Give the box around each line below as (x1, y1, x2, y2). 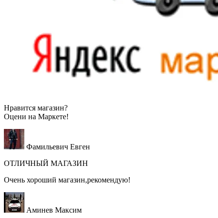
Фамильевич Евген (26, 142, 90, 151)
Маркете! (38, 112, 69, 121)
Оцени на (4, 112, 38, 121)
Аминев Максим (26, 205, 82, 214)
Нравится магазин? (4, 103, 68, 112)
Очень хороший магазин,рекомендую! (4, 175, 130, 184)
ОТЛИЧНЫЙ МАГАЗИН (4, 159, 88, 167)
